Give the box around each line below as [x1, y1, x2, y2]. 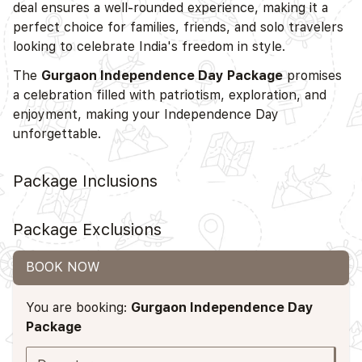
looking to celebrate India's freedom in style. [13, 38, 285, 54]
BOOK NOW [26, 259, 99, 276]
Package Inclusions [13, 170, 158, 191]
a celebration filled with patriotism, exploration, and [13, 86, 326, 103]
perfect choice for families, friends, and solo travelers [13, 19, 343, 35]
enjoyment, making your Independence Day [13, 106, 279, 122]
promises [283, 67, 342, 83]
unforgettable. [13, 125, 101, 141]
